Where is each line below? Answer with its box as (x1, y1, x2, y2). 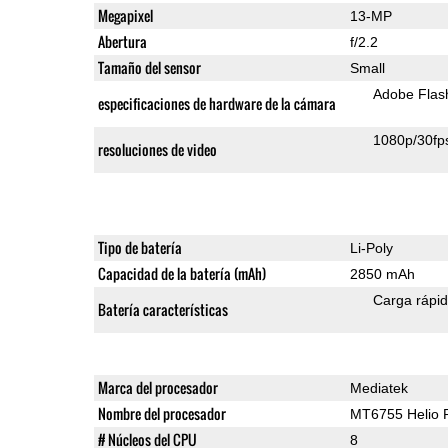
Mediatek (349, 379, 408, 396)
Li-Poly (349, 239, 393, 256)
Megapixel (97, 4, 153, 26)
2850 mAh (349, 265, 415, 282)
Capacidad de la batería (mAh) (97, 262, 266, 284)
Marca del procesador (97, 376, 218, 398)
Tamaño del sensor (97, 56, 201, 78)
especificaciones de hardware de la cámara (97, 92, 336, 114)
